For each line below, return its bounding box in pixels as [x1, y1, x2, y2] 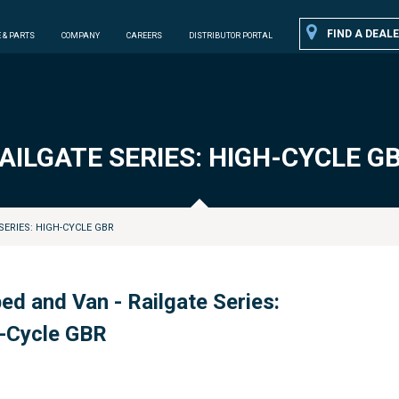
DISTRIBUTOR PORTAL [188, 31, 273, 40]
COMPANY [61, 31, 100, 40]
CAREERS [126, 31, 162, 40]
